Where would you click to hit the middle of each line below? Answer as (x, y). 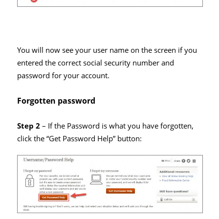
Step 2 (29, 126)
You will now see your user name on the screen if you (107, 50)
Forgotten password (56, 100)
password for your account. (63, 75)
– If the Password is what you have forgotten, (117, 126)
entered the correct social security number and (96, 63)
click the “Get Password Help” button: (79, 138)
